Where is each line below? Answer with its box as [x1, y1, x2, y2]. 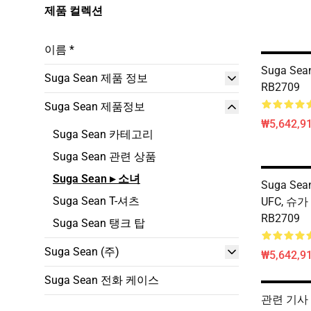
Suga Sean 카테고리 [53, 128, 153, 141]
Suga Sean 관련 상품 [53, 150, 156, 163]
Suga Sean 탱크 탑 [53, 217, 145, 230]
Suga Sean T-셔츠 [53, 194, 140, 208]
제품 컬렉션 [44, 4, 103, 17]
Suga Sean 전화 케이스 [44, 274, 159, 287]
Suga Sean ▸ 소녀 [53, 172, 140, 185]
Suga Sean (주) [44, 245, 119, 258]
